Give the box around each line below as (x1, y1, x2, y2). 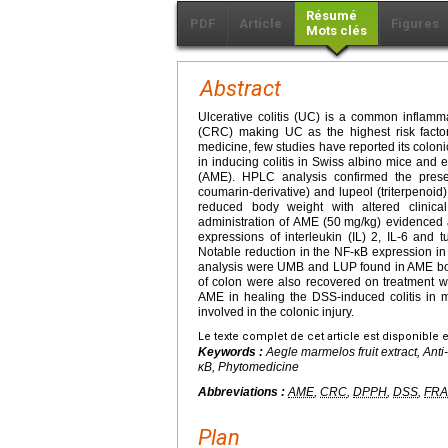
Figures (391, 16, 439, 32)
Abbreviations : (198, 385, 288, 400)
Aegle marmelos (266, 345, 355, 360)
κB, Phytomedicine (198, 360, 299, 375)
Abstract (200, 76, 281, 102)
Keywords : (198, 345, 266, 360)
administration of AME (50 (198, 215, 342, 230)
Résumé (306, 8, 357, 24)
